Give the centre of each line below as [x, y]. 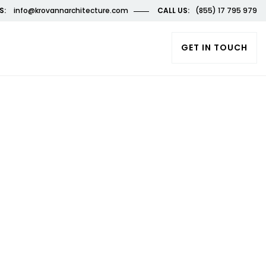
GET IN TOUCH [214, 47]
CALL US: [173, 10]
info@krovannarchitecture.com [70, 10]
